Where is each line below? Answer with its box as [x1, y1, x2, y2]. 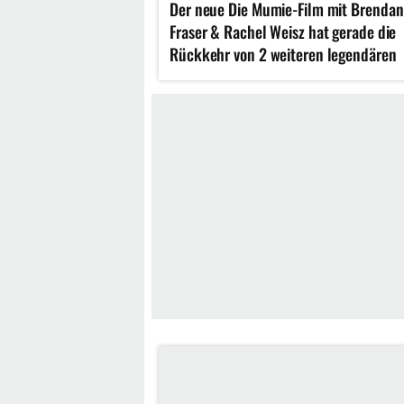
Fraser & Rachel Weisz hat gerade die [170, 19, 397, 43]
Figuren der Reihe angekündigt [170, 64, 359, 88]
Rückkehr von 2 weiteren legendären [170, 41, 397, 66]
